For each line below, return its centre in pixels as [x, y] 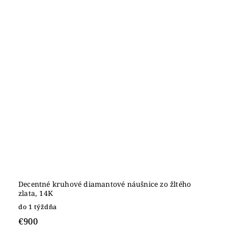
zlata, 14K [36, 193]
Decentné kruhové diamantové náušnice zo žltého [105, 184]
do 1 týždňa [38, 207]
